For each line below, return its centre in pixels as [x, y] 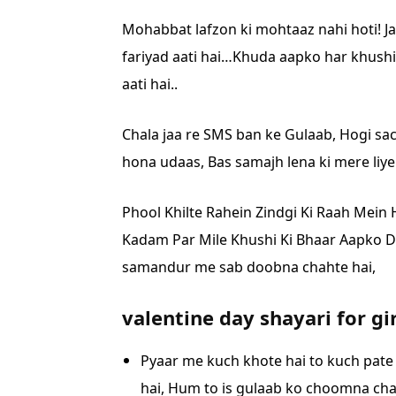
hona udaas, [165, 161]
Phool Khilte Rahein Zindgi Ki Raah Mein [256, 212]
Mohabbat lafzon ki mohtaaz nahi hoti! [253, 29]
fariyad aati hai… [177, 56]
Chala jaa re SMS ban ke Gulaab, [231, 134]
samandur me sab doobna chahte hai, [249, 267]
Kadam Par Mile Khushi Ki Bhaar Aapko [254, 239]
